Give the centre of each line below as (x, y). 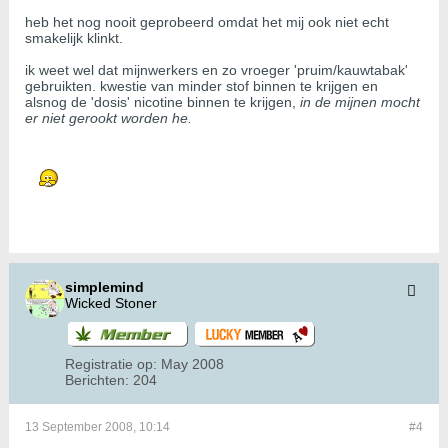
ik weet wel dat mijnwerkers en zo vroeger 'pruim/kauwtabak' (216, 70)
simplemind (104, 287)
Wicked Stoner (111, 303)
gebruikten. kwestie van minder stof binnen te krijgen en (201, 86)
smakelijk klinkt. (74, 38)
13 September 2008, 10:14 (97, 427)
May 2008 (192, 364)
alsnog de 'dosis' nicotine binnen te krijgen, (162, 102)
